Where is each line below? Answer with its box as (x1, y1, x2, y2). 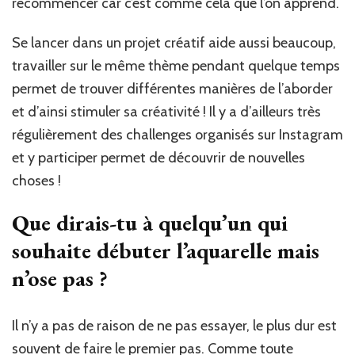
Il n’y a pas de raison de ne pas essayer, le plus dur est (12, 317, 337, 335)
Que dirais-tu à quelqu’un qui (12, 208, 288, 238)
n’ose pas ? (12, 264, 108, 293)
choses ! (12, 172, 61, 190)
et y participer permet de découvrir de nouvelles (12, 149, 305, 167)
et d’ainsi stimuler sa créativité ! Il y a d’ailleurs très (12, 103, 321, 121)
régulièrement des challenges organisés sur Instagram (12, 126, 343, 144)
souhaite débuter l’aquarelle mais (12, 236, 319, 265)
